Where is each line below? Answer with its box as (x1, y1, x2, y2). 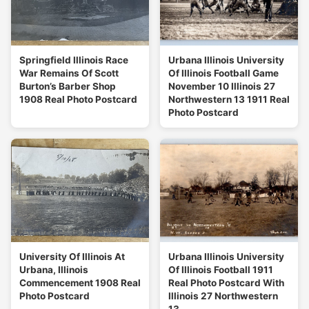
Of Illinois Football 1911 (168, 264, 273, 276)
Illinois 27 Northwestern (168, 290, 278, 302)
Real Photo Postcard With (168, 277, 284, 289)
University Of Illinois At (19, 251, 125, 263)
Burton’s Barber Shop (19, 81, 116, 92)
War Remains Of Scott (19, 68, 119, 79)
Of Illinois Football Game (168, 68, 279, 79)
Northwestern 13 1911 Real (168, 94, 290, 106)
